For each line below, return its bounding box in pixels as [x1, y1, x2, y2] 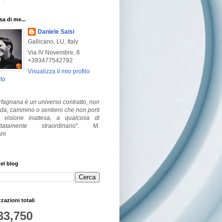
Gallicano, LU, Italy [28, 38, 78, 45]
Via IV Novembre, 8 [28, 49, 80, 56]
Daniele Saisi [38, 28, 74, 35]
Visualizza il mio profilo [28, 67, 90, 75]
